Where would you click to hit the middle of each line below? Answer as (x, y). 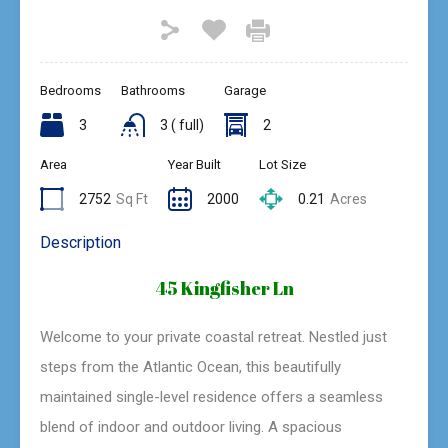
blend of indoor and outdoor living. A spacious (191, 426)
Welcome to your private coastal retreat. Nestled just (213, 336)
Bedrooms (70, 90)
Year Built (194, 164)
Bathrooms (153, 90)
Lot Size (282, 164)
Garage (244, 90)
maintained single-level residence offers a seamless (211, 396)
